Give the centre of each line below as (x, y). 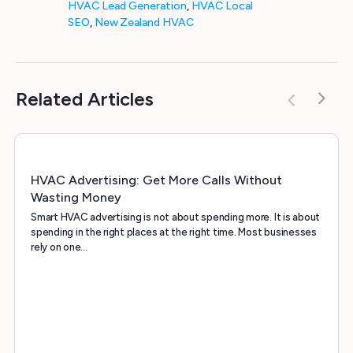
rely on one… (59, 247)
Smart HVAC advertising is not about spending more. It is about (176, 217)
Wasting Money (76, 197)
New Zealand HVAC (144, 22)
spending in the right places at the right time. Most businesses (174, 232)
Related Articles (85, 99)
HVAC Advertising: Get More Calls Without (156, 180)
